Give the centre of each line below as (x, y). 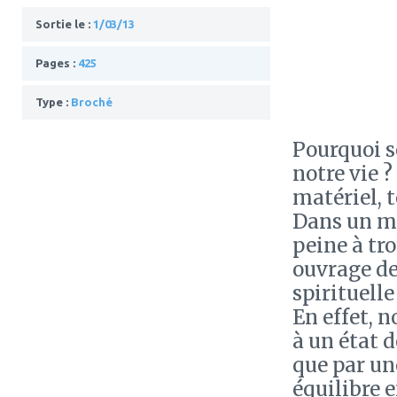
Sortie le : (64, 24)
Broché (92, 102)
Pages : (57, 63)
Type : (53, 102)
